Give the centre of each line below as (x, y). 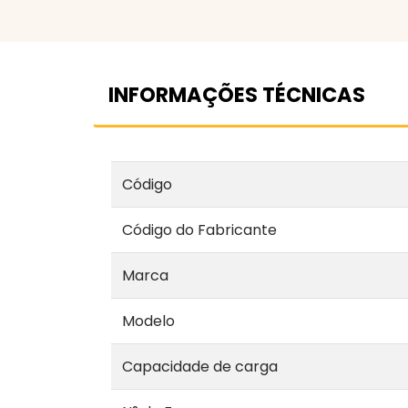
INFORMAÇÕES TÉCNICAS (237, 94)
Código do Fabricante (199, 229)
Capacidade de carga (200, 366)
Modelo (148, 321)
